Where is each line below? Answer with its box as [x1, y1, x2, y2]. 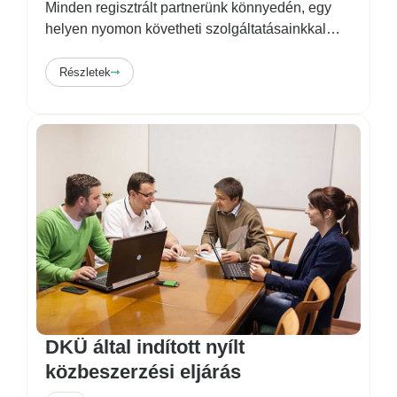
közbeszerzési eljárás [45, 361, 241, 384]
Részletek [59, 66, 111, 80]
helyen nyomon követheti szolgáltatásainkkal [45, 21, 326, 37]
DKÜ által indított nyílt [45, 336, 245, 359]
